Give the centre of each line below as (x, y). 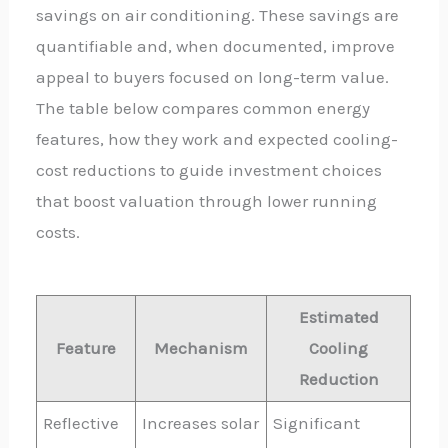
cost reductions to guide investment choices (209, 169)
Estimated (338, 316)
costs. (58, 231)
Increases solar (201, 422)
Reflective (81, 422)
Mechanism (201, 347)
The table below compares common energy (203, 107)
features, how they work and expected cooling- (217, 138)
